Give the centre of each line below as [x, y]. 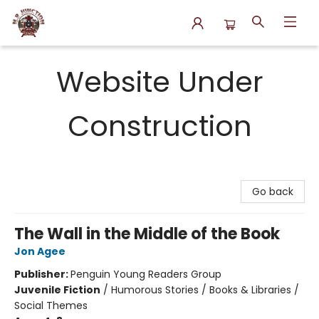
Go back [273, 192]
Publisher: [42, 274]
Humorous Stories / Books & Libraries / [205, 290]
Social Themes [51, 305]
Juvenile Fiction [57, 290]
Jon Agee [40, 251]
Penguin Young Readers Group [146, 274]
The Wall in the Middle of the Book [147, 234]
